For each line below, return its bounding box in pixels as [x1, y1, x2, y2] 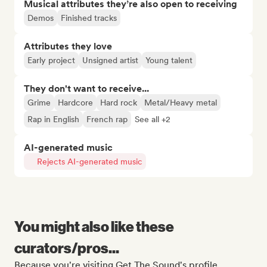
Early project [27, 55, 75, 65]
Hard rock [100, 98, 137, 107]
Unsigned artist [82, 55, 138, 65]
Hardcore [58, 98, 93, 107]
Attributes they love [24, 41, 112, 52]
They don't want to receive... [24, 83, 149, 94]
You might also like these [14, 217, 174, 235]
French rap [86, 114, 128, 124]
